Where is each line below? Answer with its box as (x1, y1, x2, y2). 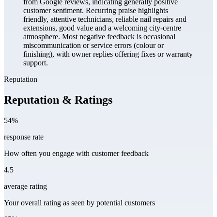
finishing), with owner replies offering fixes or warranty (23, 50, 193, 59)
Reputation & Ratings (4, 93, 112, 107)
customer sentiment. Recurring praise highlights (23, 6, 168, 15)
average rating (4, 182, 47, 190)
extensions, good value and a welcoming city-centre (23, 24, 181, 32)
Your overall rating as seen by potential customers (4, 199, 155, 207)
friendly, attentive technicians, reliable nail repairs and (23, 15, 186, 24)
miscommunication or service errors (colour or (23, 41, 164, 50)
